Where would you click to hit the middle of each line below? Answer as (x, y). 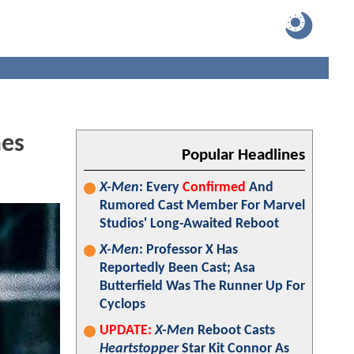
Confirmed (214, 188)
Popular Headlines (243, 155)
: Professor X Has (188, 250)
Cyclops (122, 305)
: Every (161, 188)
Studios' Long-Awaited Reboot (189, 224)
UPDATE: (126, 331)
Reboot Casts (235, 331)
